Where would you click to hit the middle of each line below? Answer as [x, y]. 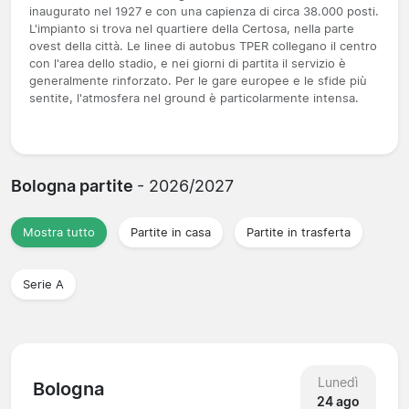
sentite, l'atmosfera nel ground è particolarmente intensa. [194, 98]
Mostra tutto [59, 232]
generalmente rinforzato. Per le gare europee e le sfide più [198, 80]
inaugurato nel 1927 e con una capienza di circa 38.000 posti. [204, 11]
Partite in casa [171, 232]
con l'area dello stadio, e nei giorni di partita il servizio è [188, 63]
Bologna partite [74, 185]
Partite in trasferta [299, 232]
